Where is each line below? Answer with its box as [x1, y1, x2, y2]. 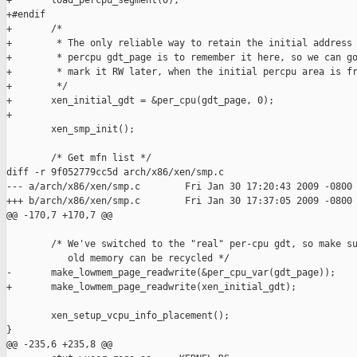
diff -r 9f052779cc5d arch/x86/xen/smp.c [6, 167, 224, 178]
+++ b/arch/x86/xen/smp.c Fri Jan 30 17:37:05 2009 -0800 [6, 195, 352, 207]
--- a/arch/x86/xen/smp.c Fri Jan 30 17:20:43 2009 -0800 [6, 181, 352, 193]
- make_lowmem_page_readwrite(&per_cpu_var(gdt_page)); [6, 267, 335, 279]
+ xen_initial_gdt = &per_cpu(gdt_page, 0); [6, 95, 274, 107]
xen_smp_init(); [6, 124, 135, 135]
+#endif [6, 9, 45, 21]
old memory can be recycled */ [6, 253, 229, 265]
